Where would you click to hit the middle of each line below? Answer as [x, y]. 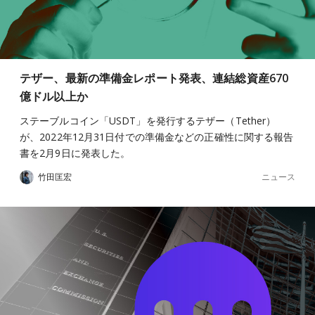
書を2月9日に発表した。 [75, 153]
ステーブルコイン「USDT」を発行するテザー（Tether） [148, 121]
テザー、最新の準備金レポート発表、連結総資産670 [154, 78]
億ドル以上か [54, 96]
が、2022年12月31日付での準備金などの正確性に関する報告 [157, 137]
